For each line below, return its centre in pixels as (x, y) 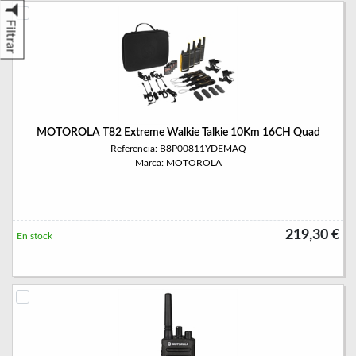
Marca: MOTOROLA (178, 163)
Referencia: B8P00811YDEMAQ (178, 149)
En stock (35, 236)
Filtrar (11, 37)
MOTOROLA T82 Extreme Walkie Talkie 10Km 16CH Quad (178, 133)
